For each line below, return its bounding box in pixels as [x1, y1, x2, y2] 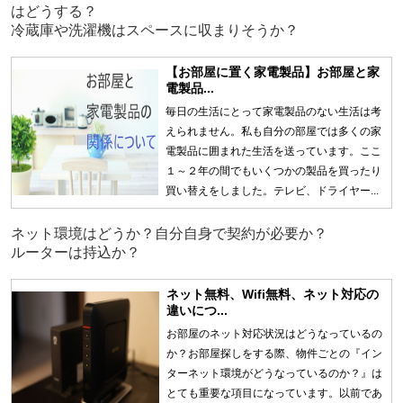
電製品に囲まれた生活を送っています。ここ [165, 144, 381, 157]
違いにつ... [166, 302, 228, 318]
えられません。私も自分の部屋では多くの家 [165, 124, 381, 138]
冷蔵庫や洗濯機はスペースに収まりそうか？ [10, 22, 299, 38]
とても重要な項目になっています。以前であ [166, 386, 382, 399]
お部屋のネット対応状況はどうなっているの [166, 327, 382, 340]
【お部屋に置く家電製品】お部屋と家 [165, 64, 380, 79]
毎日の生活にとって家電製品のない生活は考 [165, 104, 381, 118]
